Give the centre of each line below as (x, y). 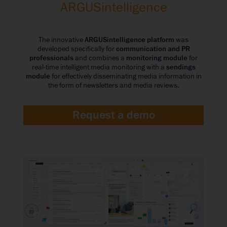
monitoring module (157, 58)
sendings (181, 67)
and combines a (100, 58)
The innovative (62, 40)
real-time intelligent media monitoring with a (99, 67)
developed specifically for (77, 49)
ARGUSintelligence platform (129, 40)
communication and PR (153, 49)
